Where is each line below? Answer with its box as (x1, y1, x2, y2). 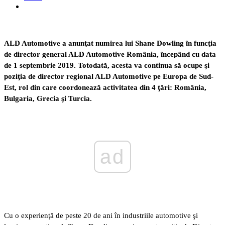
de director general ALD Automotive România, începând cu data (4, 50, 216, 58)
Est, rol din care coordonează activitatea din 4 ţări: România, (4, 83, 206, 91)
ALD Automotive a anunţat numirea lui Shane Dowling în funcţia (4, 39, 216, 47)
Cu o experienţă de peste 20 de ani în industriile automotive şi (4, 211, 198, 219)
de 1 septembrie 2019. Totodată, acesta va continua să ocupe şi (4, 61, 209, 69)
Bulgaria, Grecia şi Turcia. (4, 94, 92, 102)
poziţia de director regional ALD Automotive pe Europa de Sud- (4, 72, 213, 80)
